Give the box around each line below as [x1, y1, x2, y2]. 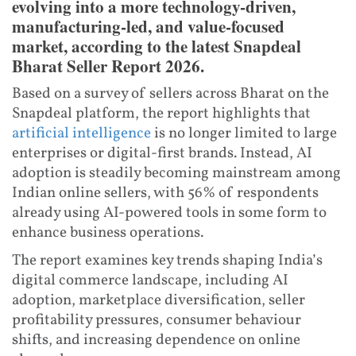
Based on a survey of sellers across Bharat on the [12, 83, 329, 105]
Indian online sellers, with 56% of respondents [12, 183, 319, 204]
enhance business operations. [12, 222, 203, 244]
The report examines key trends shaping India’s [12, 250, 323, 272]
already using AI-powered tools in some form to [12, 203, 327, 224]
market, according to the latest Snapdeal [12, 34, 301, 59]
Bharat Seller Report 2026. [12, 54, 204, 79]
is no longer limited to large [151, 123, 337, 145]
